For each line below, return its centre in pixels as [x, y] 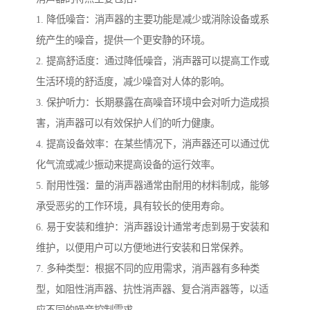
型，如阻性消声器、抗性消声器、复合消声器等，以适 [152, 290]
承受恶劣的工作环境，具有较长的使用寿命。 [133, 207]
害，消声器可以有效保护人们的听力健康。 [128, 124]
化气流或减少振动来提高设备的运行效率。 [128, 165]
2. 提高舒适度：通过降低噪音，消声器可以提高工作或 [153, 61]
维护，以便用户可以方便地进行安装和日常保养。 [143, 248]
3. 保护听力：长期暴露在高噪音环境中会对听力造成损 [153, 103]
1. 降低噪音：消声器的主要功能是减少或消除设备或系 [153, 20]
